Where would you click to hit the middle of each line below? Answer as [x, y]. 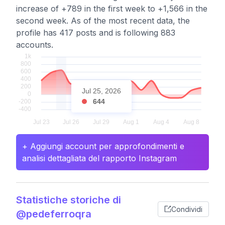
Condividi [187, 209]
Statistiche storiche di [69, 200]
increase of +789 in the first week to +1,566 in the [112, 9]
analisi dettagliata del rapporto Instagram [99, 158]
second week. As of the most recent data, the [103, 21]
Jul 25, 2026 [101, 91]
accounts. [35, 45]
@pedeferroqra [54, 214]
